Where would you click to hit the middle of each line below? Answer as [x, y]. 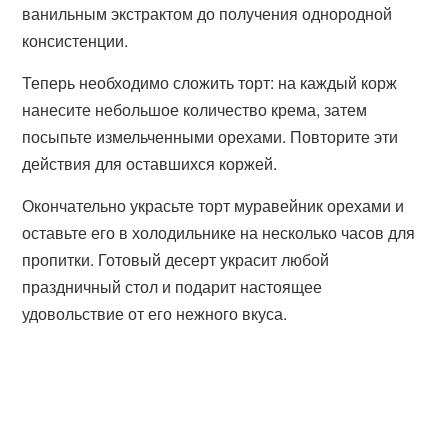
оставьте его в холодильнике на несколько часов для [219, 232]
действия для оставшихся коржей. [150, 163]
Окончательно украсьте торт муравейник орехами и [213, 205]
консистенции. [75, 40]
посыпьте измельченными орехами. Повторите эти [210, 136]
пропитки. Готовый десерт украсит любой [176, 259]
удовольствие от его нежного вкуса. [155, 313]
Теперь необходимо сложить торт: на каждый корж [210, 82]
